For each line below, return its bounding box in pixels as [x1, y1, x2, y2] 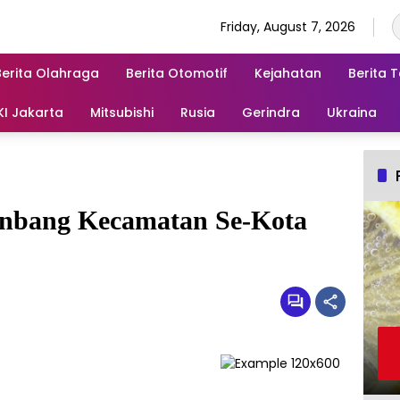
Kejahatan [254, 63, 321, 82]
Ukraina [327, 103, 377, 121]
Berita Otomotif [126, 63, 228, 82]
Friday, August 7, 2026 [221, 17, 355, 36]
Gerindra [242, 103, 300, 121]
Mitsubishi [90, 103, 154, 121]
